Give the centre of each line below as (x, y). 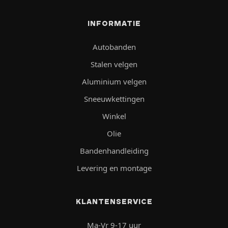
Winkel (114, 116)
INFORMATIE (114, 23)
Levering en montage (114, 168)
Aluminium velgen (114, 81)
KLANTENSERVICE (114, 201)
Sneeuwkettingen (114, 98)
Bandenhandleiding (114, 150)
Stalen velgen (114, 64)
